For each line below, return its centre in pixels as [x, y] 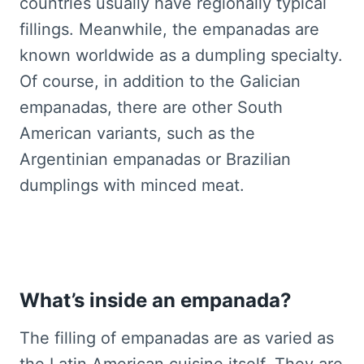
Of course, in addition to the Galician [160, 82]
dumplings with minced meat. [132, 186]
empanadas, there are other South [151, 108]
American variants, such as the [137, 134]
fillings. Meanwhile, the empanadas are [169, 30]
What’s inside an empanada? [156, 301]
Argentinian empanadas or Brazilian [155, 160]
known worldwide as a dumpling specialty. [181, 56]
